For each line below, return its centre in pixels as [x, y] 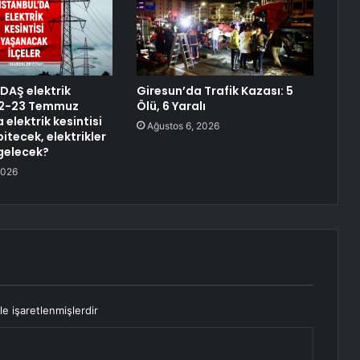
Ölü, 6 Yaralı [171, 106]
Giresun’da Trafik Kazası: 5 [215, 91]
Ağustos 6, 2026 [183, 126]
